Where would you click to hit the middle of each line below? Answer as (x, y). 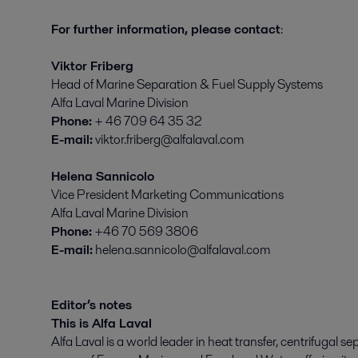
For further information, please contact (166, 29)
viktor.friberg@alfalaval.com (168, 139)
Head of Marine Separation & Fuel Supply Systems (187, 84)
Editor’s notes (91, 305)
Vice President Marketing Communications (167, 195)
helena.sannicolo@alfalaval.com (181, 250)
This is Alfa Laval (101, 323)
